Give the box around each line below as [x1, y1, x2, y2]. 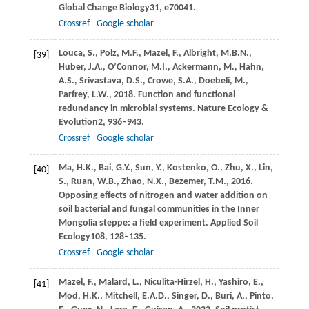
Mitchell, [104, 290, 142, 301]
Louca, [58, 48, 88, 59]
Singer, [171, 290, 201, 301]
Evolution [58, 117, 98, 128]
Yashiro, [218, 277, 253, 288]
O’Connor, [107, 61, 151, 72]
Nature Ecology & [197, 103, 268, 114]
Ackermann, [172, 61, 223, 72]
